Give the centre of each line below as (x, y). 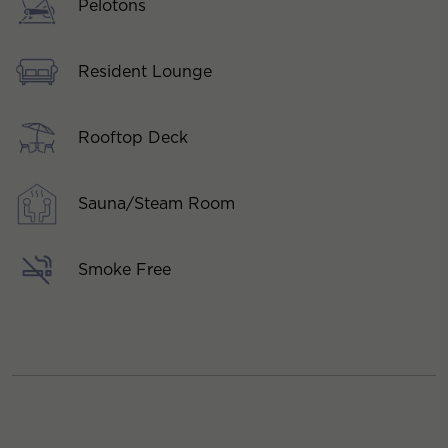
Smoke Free (124, 269)
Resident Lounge (145, 71)
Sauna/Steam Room (156, 203)
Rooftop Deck (133, 137)
